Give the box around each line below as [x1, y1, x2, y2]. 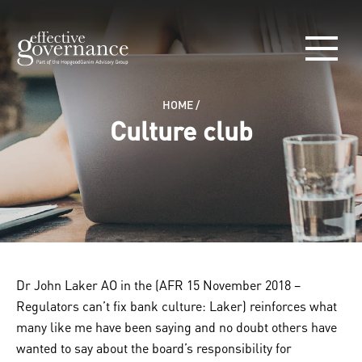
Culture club [109, 114, 253, 147]
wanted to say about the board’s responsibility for [16, 339, 292, 356]
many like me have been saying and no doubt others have [16, 318, 337, 335]
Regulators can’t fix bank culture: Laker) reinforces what [16, 297, 337, 314]
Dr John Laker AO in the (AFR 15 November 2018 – [16, 276, 301, 293]
